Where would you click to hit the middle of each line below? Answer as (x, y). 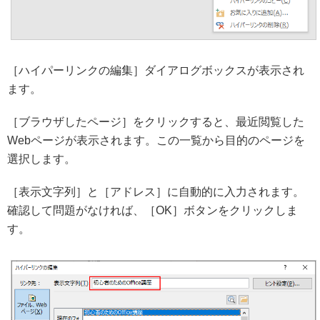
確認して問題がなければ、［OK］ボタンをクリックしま (152, 210)
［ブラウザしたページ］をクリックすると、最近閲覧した (156, 121)
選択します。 (41, 159)
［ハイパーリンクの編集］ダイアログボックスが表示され (156, 70)
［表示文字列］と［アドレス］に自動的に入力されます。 (156, 191)
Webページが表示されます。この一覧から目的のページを (156, 140)
